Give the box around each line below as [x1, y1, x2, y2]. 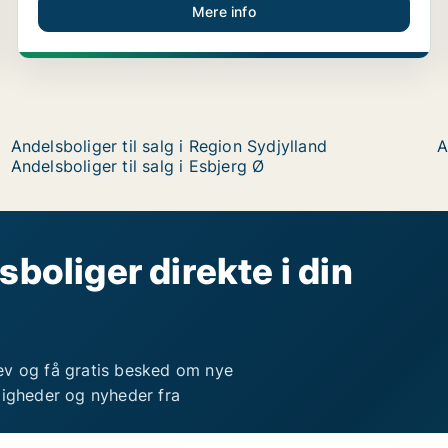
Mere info [192, 3, 256, 21]
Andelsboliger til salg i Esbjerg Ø [10, 156, 265, 177]
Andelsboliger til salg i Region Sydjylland [10, 136, 328, 157]
